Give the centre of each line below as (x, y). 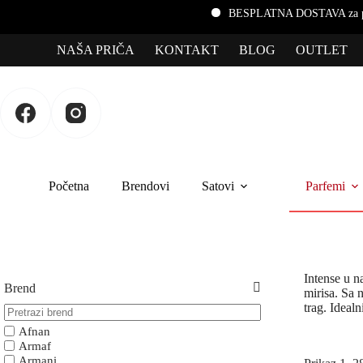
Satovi (218, 186)
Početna (69, 186)
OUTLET (322, 50)
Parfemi (325, 186)
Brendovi (145, 186)
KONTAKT (187, 50)
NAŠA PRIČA (96, 50)
